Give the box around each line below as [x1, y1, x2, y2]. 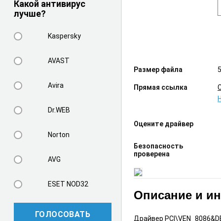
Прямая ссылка [134, 83, 187, 91]
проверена [134, 149, 170, 158]
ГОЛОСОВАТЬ [35, 209, 91, 219]
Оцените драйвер [134, 120, 193, 128]
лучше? [14, 8, 46, 19]
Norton [47, 131, 70, 139]
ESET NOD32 [47, 180, 88, 188]
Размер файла [134, 65, 183, 74]
